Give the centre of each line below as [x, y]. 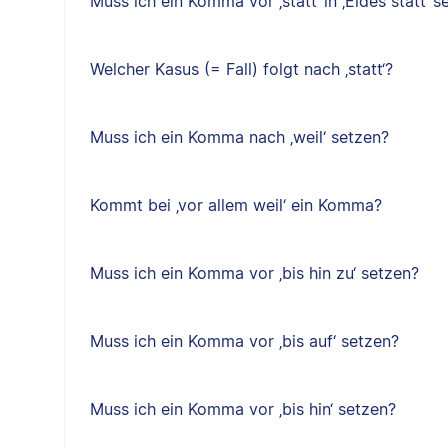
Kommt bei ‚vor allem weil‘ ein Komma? [235, 205]
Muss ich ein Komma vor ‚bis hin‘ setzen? [242, 409]
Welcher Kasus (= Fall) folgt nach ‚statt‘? [241, 69]
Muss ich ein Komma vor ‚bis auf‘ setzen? [244, 341]
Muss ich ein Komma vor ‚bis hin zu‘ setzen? [254, 273]
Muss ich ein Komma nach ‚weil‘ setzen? [239, 137]
